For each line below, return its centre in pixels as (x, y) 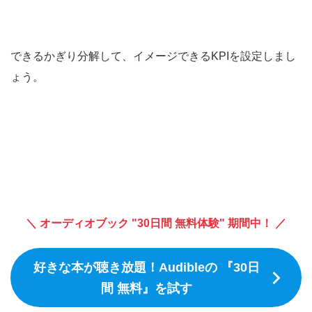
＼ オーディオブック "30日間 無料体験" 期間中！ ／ (156, 223)
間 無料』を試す (146, 288)
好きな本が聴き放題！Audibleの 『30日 (146, 267)
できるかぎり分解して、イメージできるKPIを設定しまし (153, 56)
